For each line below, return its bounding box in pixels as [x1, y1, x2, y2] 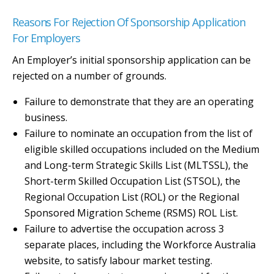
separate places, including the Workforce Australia [24, 238, 256, 251]
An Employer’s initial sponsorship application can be [12, 53, 251, 67]
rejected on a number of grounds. [12, 69, 169, 83]
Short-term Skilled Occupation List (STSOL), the [24, 174, 240, 188]
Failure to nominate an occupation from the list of [24, 127, 253, 140]
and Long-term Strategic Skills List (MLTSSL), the [24, 158, 248, 172]
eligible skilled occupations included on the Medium [24, 143, 259, 156]
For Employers [12, 31, 80, 45]
